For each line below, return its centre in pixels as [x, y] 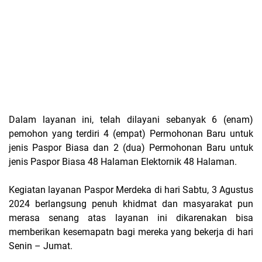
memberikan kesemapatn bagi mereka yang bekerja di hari [131, 232]
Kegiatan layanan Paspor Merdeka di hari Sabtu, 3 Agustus [131, 190]
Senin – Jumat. [41, 246]
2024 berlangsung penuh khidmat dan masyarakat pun [131, 204]
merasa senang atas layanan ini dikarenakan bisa [131, 218]
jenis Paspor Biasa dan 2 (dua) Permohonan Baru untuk [131, 148]
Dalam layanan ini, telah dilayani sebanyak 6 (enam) [131, 120]
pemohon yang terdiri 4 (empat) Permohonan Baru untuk [131, 134]
